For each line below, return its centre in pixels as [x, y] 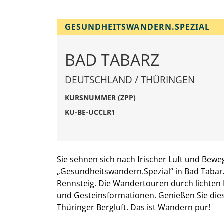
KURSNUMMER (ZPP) [100, 97]
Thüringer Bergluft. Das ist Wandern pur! [134, 208]
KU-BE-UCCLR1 [90, 112]
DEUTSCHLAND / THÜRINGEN [131, 79]
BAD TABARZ [112, 59]
